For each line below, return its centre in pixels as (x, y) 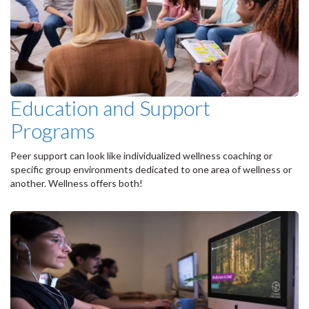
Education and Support (110, 107)
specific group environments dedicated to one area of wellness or (151, 169)
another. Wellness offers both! (77, 183)
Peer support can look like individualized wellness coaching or (141, 155)
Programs (53, 130)
